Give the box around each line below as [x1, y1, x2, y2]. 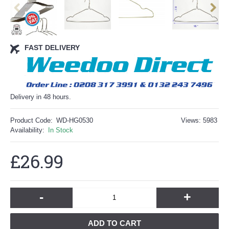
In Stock [48, 126, 73, 134]
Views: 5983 [181, 116, 217, 124]
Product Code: [10, 116, 53, 124]
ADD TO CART [88, 218, 141, 227]
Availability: [10, 126, 44, 134]
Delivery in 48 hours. [10, 93, 71, 101]
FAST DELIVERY [25, 43, 80, 52]
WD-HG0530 [56, 116, 93, 124]
